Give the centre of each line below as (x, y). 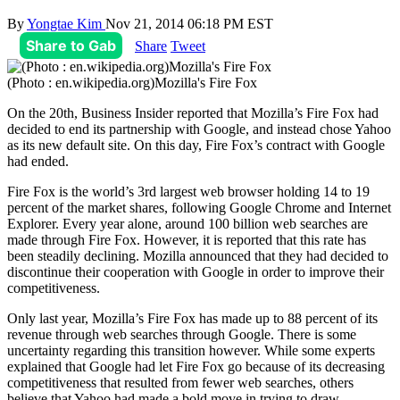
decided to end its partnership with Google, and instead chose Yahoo (199, 129)
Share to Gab (71, 45)
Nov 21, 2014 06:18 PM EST (189, 23)
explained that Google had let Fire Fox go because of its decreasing (196, 366)
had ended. (38, 161)
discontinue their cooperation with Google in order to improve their (196, 271)
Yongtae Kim (66, 23)
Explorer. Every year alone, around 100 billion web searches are (187, 223)
